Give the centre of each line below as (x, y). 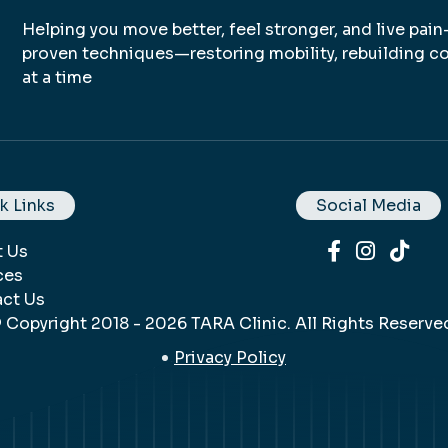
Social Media (368, 205)
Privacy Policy (230, 357)
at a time (57, 77)
